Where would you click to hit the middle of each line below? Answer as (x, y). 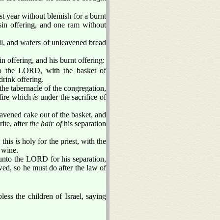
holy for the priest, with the (63, 141)
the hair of (46, 123)
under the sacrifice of (72, 97)
